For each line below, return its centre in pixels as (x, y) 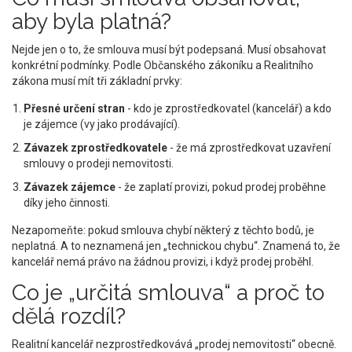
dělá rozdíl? (69, 317)
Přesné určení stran (74, 109)
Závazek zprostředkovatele (95, 148)
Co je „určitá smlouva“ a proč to (168, 293)
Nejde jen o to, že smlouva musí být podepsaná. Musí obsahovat (169, 50)
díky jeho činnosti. (67, 203)
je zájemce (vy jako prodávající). (102, 125)
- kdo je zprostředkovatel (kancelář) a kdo (228, 109)
